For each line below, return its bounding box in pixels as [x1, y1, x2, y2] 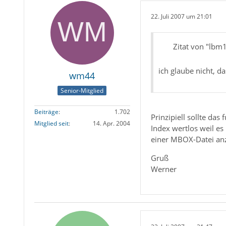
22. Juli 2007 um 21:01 [150, 12, 212, 21]
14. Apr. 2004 [92, 119, 130, 128]
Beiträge [34, 107, 59, 117]
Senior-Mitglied [61, 86, 104, 95]
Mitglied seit [34, 119, 69, 128]
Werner [150, 164, 177, 175]
